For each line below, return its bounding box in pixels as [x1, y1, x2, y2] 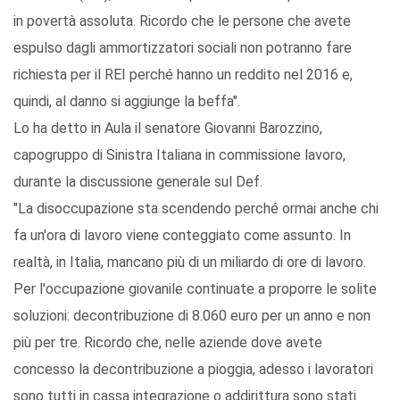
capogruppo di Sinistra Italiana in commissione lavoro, [13, 146, 346, 164]
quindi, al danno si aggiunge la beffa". [13, 93, 240, 111]
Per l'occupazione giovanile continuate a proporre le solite [13, 280, 377, 298]
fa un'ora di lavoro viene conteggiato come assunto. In [13, 227, 351, 245]
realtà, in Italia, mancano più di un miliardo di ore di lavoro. [13, 254, 366, 271]
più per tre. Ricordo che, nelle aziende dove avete [13, 334, 322, 352]
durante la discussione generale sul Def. [13, 173, 262, 191]
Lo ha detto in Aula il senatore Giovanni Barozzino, [13, 120, 322, 137]
